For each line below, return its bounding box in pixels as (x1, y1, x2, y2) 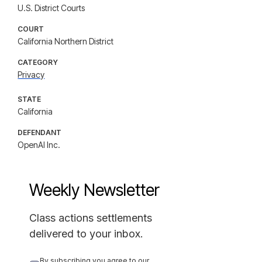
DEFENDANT (18, 128, 62, 137)
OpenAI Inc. (18, 140, 61, 150)
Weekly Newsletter (29, 180, 160, 200)
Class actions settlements (29, 212, 153, 224)
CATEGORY (18, 58, 58, 67)
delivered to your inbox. (29, 227, 144, 240)
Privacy (18, 70, 45, 80)
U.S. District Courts (18, 3, 85, 13)
